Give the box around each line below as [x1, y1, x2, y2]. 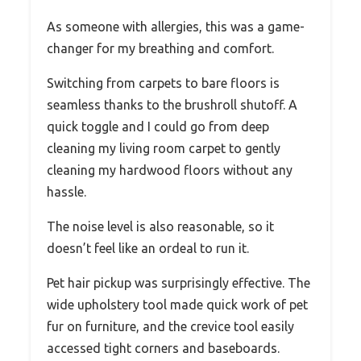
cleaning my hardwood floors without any [47, 163, 293, 178]
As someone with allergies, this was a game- [47, 19, 305, 35]
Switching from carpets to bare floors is [47, 76, 280, 91]
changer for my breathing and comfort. [47, 41, 274, 56]
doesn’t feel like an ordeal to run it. [47, 241, 249, 256]
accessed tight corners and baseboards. [47, 341, 280, 356]
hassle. [47, 185, 86, 200]
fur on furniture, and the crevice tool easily [47, 319, 294, 334]
